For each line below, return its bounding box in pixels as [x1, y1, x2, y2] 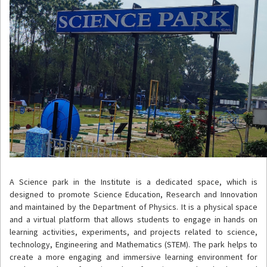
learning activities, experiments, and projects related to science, [10, 226, 257, 237]
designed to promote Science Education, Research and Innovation [10, 188, 257, 200]
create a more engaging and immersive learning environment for [10, 251, 257, 262]
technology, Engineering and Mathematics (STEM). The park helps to [10, 238, 257, 250]
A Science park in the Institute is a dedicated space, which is [10, 176, 257, 187]
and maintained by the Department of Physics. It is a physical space [10, 201, 257, 212]
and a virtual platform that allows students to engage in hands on [10, 213, 257, 225]
